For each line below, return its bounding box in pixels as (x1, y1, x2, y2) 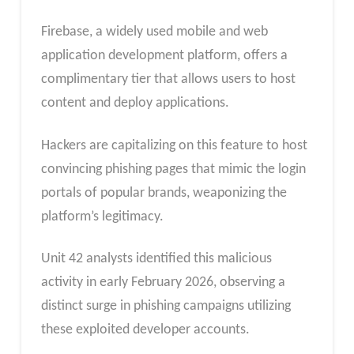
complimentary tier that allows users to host (40, 72, 296, 87)
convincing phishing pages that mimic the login (40, 161, 306, 177)
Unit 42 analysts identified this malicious (40, 251, 272, 267)
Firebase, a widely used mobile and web (40, 24, 268, 40)
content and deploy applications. (40, 96, 229, 111)
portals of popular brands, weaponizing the (40, 185, 287, 201)
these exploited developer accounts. (40, 322, 250, 338)
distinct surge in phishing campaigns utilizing (40, 299, 291, 314)
